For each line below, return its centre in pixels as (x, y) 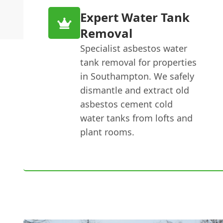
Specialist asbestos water (134, 48)
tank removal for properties (139, 62)
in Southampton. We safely (137, 76)
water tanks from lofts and (137, 118)
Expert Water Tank (135, 17)
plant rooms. (108, 132)
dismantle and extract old (135, 90)
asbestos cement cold (127, 104)
